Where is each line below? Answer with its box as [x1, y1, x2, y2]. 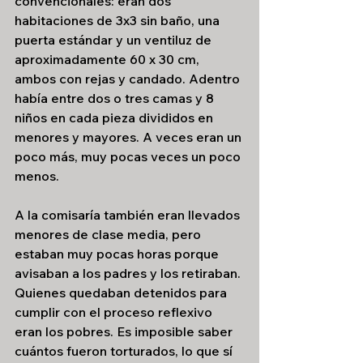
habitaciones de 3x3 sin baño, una [15, 12, 223, 28]
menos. [15, 168, 59, 184]
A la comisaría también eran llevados [15, 207, 243, 223]
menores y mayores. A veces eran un [15, 129, 245, 145]
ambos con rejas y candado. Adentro [15, 70, 243, 87]
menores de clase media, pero [15, 226, 204, 242]
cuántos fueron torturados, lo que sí [15, 343, 236, 359]
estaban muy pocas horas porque [15, 246, 222, 262]
